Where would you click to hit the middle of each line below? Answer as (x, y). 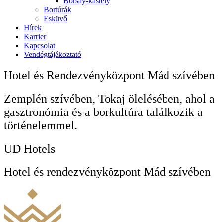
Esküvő (55, 19)
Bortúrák (57, 10)
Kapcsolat (39, 46)
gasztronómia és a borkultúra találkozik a (103, 112)
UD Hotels (29, 149)
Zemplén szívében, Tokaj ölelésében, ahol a (109, 99)
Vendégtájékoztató (53, 55)
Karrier (35, 37)
